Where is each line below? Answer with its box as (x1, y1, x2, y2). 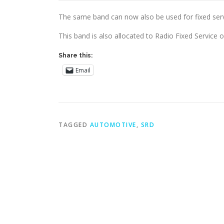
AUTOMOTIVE (89, 120, 136, 129)
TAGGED (58, 120, 90, 129)
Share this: (58, 52, 92, 59)
